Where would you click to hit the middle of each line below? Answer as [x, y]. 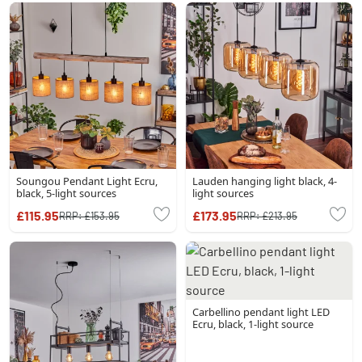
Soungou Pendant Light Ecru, [87, 181]
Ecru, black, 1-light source [253, 324]
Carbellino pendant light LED [261, 312]
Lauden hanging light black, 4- [265, 181]
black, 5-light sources [66, 193]
